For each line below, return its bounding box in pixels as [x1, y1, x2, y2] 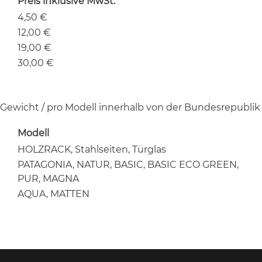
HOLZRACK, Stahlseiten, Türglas [18, 143, 167, 155]
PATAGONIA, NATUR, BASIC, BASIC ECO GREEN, [18, 158, 239, 170]
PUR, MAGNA [18, 173, 80, 184]
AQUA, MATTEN [18, 188, 90, 199]
